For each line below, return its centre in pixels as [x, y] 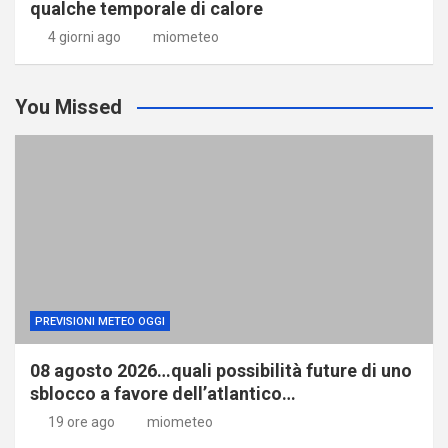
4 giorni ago [84, 36]
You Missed [68, 106]
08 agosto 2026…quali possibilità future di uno [221, 370]
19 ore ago [81, 421]
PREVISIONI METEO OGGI [100, 321]
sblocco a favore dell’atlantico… [163, 393]
